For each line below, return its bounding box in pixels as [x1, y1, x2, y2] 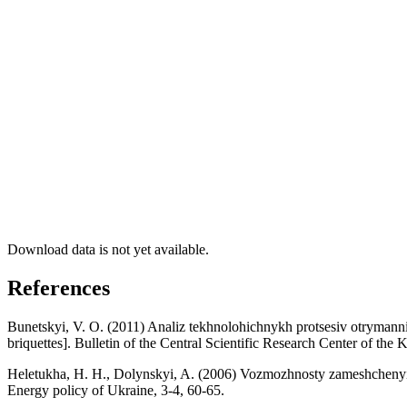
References [7, 276, 110, 301]
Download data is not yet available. [7, 242, 209, 258]
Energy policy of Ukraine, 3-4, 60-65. [7, 382, 224, 399]
